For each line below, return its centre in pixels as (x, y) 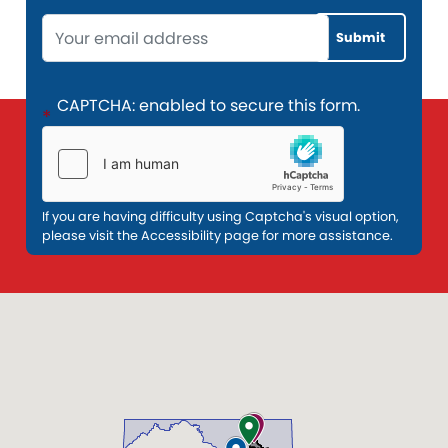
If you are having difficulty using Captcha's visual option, (220, 217)
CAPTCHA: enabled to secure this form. (208, 106)
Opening (69, 24)
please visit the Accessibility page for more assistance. (217, 236)
